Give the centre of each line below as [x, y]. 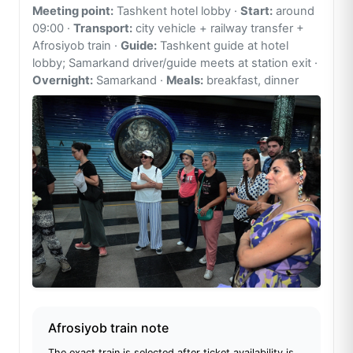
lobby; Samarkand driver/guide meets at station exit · [175, 63]
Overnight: [63, 81]
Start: [256, 11]
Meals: [185, 81]
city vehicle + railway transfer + [218, 29]
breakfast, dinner [251, 81]
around [294, 11]
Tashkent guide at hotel [223, 46]
